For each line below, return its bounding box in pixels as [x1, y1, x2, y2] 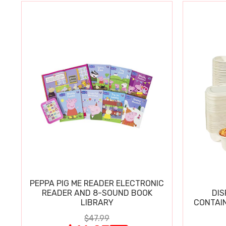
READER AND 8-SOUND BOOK [41, 188, 152, 198]
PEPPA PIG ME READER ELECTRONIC [30, 178, 164, 188]
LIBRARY [80, 197, 114, 207]
